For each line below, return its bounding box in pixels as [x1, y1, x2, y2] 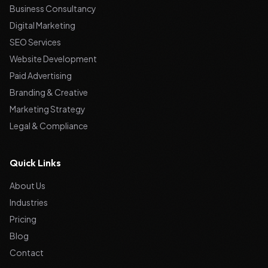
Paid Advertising [10, 70, 72, 81]
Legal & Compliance [10, 120, 88, 131]
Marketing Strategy [10, 103, 86, 114]
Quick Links [10, 157, 61, 169]
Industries [10, 197, 48, 208]
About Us [10, 180, 45, 191]
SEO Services [10, 36, 61, 47]
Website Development [10, 53, 97, 64]
